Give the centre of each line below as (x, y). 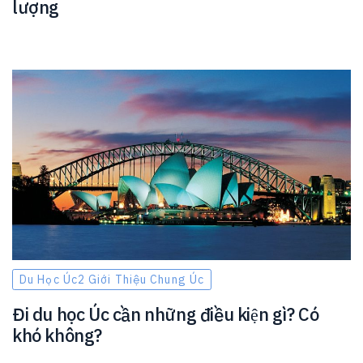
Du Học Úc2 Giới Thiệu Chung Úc (112, 279)
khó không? (57, 335)
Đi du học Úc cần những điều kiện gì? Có (166, 314)
